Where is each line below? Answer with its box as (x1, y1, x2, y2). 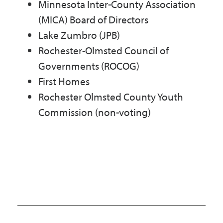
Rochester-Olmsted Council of (38, 43, 169, 57)
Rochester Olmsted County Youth (38, 90, 183, 103)
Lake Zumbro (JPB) (38, 28, 120, 41)
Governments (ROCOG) (38, 59, 139, 72)
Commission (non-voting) (38, 105, 151, 118)
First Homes (38, 74, 90, 88)
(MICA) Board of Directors (38, 12, 148, 26)
